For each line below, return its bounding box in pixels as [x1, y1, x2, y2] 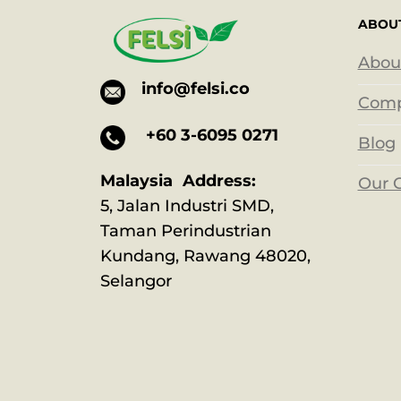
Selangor [100, 270, 182, 291]
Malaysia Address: [100, 170, 256, 191]
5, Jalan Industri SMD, [100, 195, 274, 216]
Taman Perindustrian [100, 220, 271, 241]
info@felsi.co [141, 79, 250, 99]
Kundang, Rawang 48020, [100, 245, 311, 266]
